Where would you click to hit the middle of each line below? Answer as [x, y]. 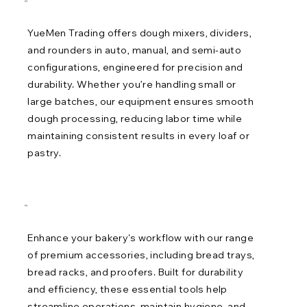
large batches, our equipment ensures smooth [141, 102]
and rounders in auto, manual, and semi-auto [135, 50]
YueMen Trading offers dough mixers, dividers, [140, 33]
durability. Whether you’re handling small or [132, 85]
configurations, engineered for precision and [135, 67]
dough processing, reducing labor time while [135, 119]
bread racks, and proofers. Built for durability [136, 272]
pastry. [45, 153]
